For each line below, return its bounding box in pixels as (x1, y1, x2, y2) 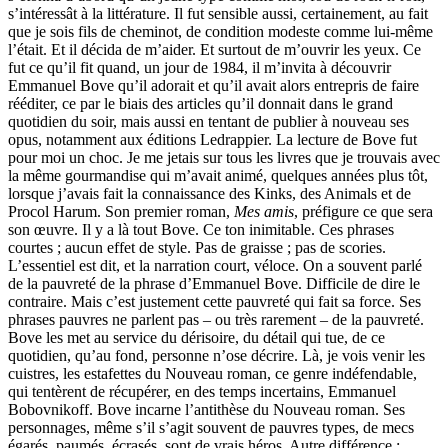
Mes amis (234, 203, 294, 221)
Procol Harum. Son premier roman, (8, 203, 234, 221)
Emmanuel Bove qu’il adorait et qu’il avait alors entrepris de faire (8, 77, 419, 95)
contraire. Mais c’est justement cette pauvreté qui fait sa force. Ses (8, 293, 421, 311)
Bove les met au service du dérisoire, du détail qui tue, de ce (8, 329, 385, 347)
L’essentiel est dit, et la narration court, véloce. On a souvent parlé (8, 257, 422, 275)
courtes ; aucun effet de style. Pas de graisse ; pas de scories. (8, 239, 386, 257)
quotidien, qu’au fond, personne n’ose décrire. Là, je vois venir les (8, 347, 425, 365)
